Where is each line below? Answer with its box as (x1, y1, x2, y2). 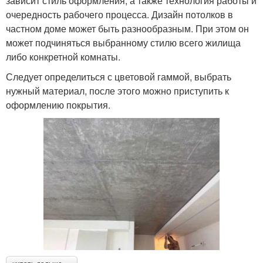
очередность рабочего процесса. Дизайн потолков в (6, 8, 233, 22)
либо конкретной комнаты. (6, 50, 120, 64)
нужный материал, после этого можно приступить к (6, 84, 229, 98)
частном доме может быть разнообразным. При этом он (6, 22, 249, 36)
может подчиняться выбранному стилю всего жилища (6, 36, 241, 50)
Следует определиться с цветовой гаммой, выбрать (6, 70, 231, 84)
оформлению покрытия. (6, 98, 110, 112)
